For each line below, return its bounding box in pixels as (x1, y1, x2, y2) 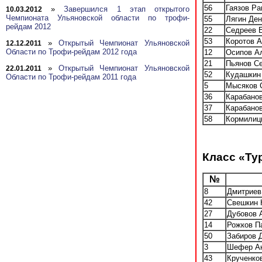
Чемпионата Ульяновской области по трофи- (6, 13, 189, 23)
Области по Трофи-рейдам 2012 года (6, 47, 139, 57)
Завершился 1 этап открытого (64, 5, 190, 14)
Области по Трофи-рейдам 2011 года (6, 73, 136, 82)
